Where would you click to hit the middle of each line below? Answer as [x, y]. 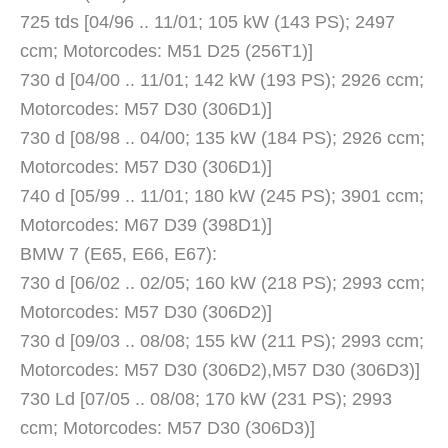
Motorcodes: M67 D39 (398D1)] [146, 225]
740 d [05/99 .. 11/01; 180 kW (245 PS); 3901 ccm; [222, 196]
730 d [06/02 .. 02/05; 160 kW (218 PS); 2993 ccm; [222, 283]
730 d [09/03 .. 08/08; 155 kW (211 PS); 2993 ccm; [222, 341]
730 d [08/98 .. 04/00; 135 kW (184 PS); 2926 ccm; [222, 138]
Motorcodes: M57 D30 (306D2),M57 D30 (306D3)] [220, 370]
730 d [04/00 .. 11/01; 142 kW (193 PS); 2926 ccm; [222, 80]
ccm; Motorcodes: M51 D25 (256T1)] [166, 51]
